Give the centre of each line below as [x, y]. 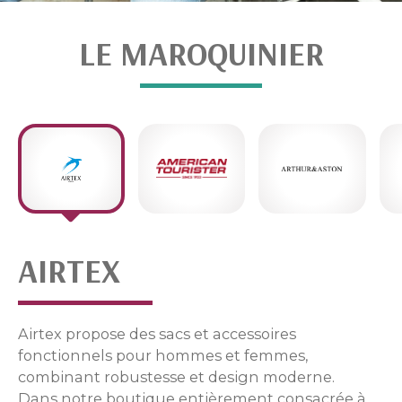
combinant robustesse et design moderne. [176, 377]
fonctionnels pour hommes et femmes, [163, 355]
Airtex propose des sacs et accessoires [157, 334]
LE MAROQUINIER [201, 53]
